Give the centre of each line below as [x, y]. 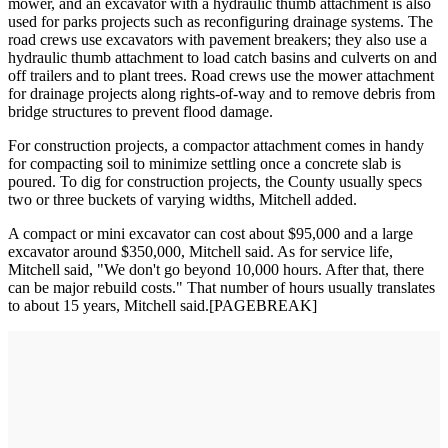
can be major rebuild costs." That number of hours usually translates [221, 288]
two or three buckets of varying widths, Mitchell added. [182, 200]
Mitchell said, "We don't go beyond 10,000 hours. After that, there [216, 270]
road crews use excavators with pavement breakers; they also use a [217, 40]
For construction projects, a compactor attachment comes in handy [216, 146]
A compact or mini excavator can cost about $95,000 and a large [210, 234]
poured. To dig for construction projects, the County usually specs [215, 182]
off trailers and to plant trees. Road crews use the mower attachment [221, 76]
